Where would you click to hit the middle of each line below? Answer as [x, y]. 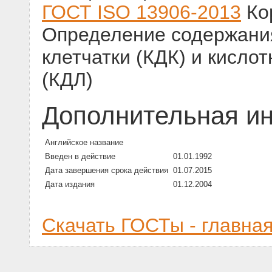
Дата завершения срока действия [107, 171]
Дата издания [70, 185]
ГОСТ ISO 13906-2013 [141, 12]
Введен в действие [80, 157]
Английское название [84, 143]
